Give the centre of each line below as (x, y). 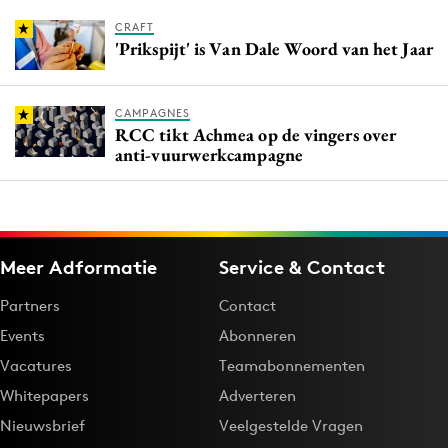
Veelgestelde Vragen (291, 425)
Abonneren (257, 335)
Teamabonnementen (292, 365)
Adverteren (257, 395)
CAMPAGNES (152, 112)
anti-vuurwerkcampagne (209, 154)
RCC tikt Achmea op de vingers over (256, 134)
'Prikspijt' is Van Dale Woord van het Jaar (274, 48)
